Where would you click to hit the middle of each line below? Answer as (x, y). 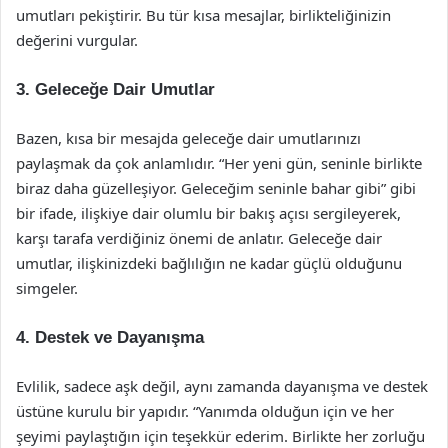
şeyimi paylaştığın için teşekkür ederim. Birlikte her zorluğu (220, 436)
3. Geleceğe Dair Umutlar (115, 89)
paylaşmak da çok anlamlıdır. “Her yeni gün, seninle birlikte (219, 163)
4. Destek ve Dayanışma (110, 337)
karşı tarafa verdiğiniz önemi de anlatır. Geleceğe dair (199, 238)
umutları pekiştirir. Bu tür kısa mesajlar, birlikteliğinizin (203, 15)
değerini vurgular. (77, 40)
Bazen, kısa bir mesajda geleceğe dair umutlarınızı (188, 138)
